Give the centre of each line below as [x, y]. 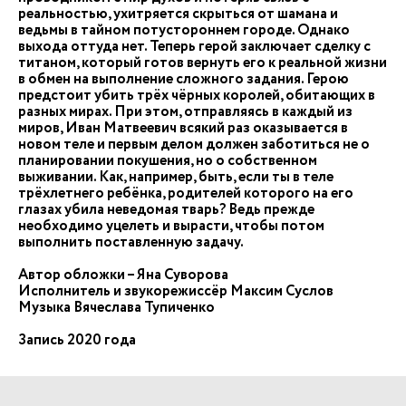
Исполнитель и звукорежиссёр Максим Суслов [176, 291]
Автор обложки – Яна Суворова [123, 275]
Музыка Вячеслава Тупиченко [116, 308]
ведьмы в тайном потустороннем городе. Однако [184, 30]
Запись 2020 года [77, 340]
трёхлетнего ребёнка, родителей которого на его [186, 193]
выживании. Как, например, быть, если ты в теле [176, 177]
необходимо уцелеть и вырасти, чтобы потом [171, 226]
